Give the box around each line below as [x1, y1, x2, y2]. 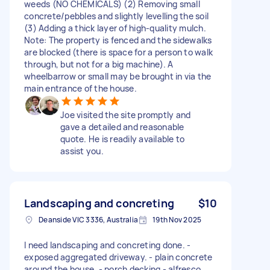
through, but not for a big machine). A [24, 58, 174, 70]
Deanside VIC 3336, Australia [39, 214, 138, 225]
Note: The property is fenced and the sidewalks [24, 34, 212, 46]
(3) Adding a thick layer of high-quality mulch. [24, 22, 206, 34]
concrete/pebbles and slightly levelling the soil [24, 10, 209, 22]
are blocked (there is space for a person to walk [24, 46, 213, 58]
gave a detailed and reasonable [60, 121, 184, 133]
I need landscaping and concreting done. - [24, 239, 191, 251]
